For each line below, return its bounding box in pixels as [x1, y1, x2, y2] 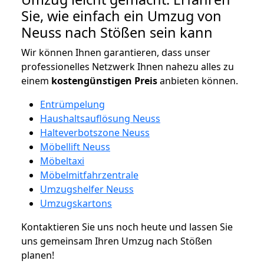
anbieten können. [157, 74, 238, 87]
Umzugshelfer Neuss [40, 182, 134, 196]
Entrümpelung [40, 97, 105, 111]
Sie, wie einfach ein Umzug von [21, 6, 222, 25]
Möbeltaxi [40, 154, 84, 167]
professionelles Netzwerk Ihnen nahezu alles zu [21, 60, 234, 73]
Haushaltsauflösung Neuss [40, 111, 160, 125]
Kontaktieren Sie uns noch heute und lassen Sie [21, 220, 233, 233]
